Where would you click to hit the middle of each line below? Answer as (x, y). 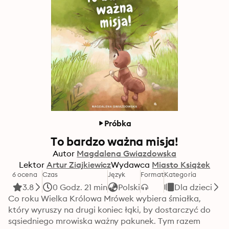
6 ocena (25, 174)
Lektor (31, 165)
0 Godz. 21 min (80, 187)
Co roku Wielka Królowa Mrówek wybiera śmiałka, (105, 198)
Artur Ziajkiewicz (79, 165)
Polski (129, 187)
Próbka (118, 123)
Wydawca (131, 165)
